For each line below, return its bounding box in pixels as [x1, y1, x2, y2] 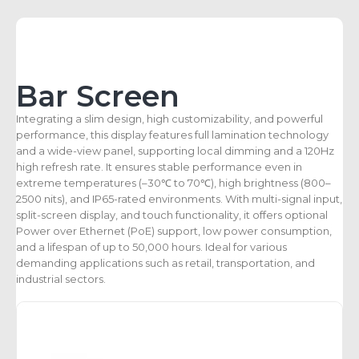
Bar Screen [16, 78, 179, 114]
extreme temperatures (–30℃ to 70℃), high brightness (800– [16, 175, 331, 189]
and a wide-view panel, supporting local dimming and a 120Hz [16, 143, 334, 157]
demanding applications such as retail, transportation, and [16, 256, 315, 269]
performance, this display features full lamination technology [16, 127, 329, 141]
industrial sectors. [16, 272, 106, 285]
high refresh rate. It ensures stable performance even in [16, 159, 302, 173]
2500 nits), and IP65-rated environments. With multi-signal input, [16, 192, 342, 205]
